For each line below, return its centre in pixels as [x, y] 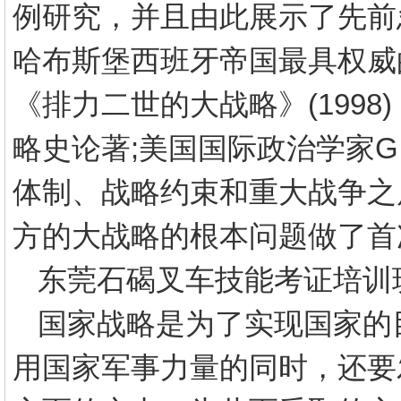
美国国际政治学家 [257, 148]
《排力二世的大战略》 [160, 104]
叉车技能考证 [244, 280]
